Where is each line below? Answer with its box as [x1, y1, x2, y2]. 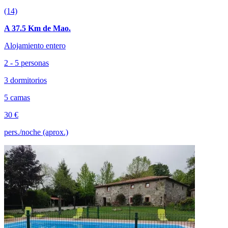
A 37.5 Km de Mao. [4, 23, 71, 33]
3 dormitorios [4, 75, 47, 84]
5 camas [4, 93, 30, 102]
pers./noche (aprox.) [4, 127, 68, 136]
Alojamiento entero [4, 41, 66, 50]
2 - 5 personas [4, 58, 49, 67]
